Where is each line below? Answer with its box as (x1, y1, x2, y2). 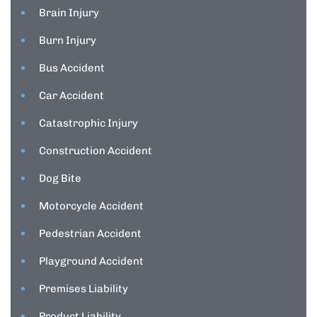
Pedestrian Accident (39, 227, 142, 241)
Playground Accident (39, 255, 144, 268)
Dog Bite (39, 172, 81, 185)
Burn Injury (39, 34, 96, 47)
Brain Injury (39, 6, 99, 20)
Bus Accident (39, 62, 105, 75)
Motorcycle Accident (39, 200, 144, 213)
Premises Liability (39, 282, 128, 296)
